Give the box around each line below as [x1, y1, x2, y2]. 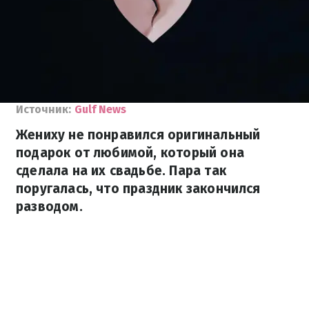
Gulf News [74, 103, 126, 116]
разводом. [16, 199, 83, 215]
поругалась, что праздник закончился [16, 181, 261, 197]
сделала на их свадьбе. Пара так [16, 163, 226, 179]
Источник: [16, 103, 71, 116]
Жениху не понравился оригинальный [16, 127, 261, 143]
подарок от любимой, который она [16, 145, 244, 161]
